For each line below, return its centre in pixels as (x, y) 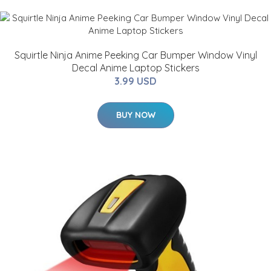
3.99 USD (135, 81)
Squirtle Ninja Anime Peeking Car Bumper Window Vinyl (135, 55)
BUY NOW (135, 115)
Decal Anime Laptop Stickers (135, 68)
